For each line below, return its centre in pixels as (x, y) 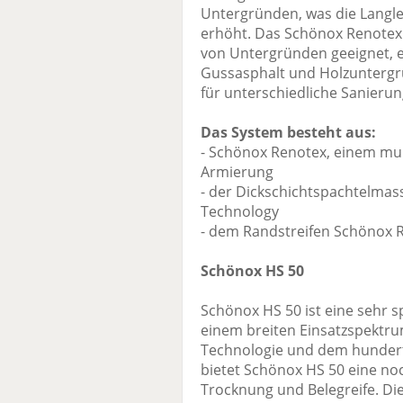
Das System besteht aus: (288, 133)
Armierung (237, 172)
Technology (240, 212)
